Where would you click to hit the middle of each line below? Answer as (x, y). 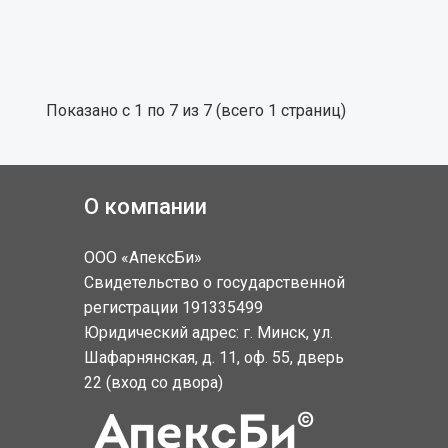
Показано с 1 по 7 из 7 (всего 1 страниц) (196, 111)
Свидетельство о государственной (214, 283)
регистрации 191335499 (173, 308)
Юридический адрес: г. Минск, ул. (208, 333)
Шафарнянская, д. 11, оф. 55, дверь (213, 358)
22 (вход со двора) (153, 383)
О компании (145, 207)
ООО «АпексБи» (142, 258)
